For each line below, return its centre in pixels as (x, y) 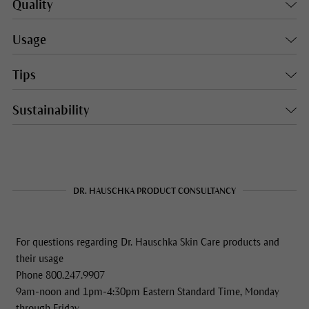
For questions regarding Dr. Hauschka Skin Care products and (147, 242)
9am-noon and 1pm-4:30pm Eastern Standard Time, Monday (147, 292)
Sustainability (50, 111)
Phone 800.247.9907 (60, 276)
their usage (39, 259)
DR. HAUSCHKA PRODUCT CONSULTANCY (154, 191)
